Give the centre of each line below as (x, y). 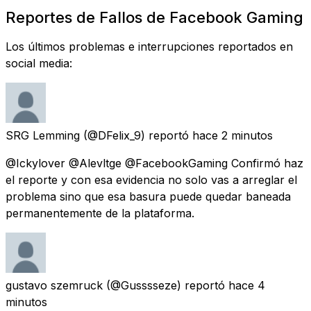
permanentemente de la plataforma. (100, 213)
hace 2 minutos (233, 135)
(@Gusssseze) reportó (166, 285)
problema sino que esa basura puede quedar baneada (148, 196)
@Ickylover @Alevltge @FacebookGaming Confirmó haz (154, 163)
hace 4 (247, 285)
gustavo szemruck (54, 285)
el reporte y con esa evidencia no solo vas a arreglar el (151, 179)
